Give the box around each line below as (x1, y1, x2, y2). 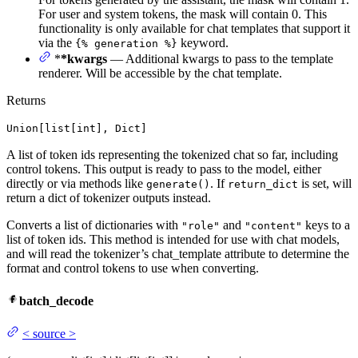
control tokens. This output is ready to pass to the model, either (6, 161, 321, 176)
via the (38, 35, 75, 50)
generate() (146, 177, 210, 190)
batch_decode (19, 293, 93, 308)
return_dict (228, 177, 298, 190)
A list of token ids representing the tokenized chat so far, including (6, 147, 338, 161)
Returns (6, 93, 46, 107)
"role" (181, 219, 220, 232)
